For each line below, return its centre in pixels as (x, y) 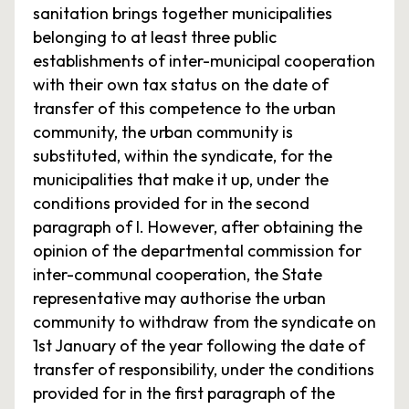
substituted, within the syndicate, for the (183, 156)
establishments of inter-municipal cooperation (204, 61)
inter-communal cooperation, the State (178, 274)
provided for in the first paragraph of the (184, 393)
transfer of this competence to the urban (184, 108)
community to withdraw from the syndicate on (204, 322)
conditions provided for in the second (171, 203)
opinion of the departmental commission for (197, 251)
